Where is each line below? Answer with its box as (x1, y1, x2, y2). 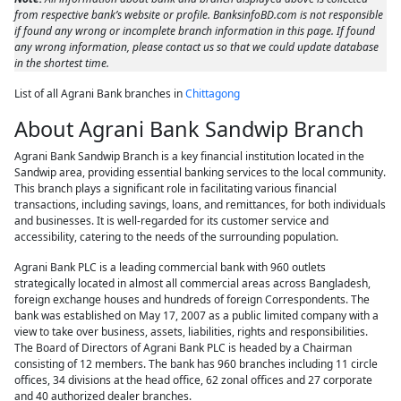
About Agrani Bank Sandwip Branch (14, 115, 365, 143)
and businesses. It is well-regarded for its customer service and (14, 213, 329, 228)
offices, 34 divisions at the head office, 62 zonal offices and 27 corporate (14, 372, 373, 388)
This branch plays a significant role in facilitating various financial (14, 181, 337, 196)
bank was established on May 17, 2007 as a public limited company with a (14, 308, 380, 323)
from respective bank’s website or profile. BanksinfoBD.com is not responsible (14, 7, 384, 22)
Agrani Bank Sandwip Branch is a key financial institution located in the (14, 149, 365, 164)
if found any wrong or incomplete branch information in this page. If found (14, 23, 376, 38)
